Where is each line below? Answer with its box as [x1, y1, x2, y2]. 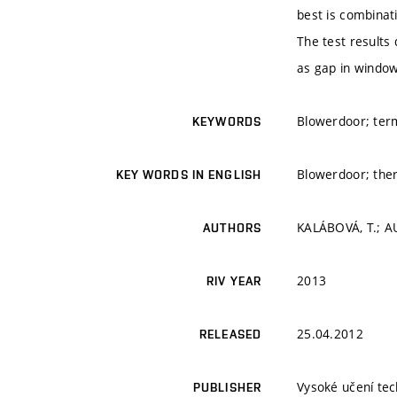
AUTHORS [203, 221, 261, 236]
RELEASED [199, 327, 261, 342]
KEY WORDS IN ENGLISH [115, 167, 261, 183]
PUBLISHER [192, 380, 261, 395]
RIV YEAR [206, 274, 261, 289]
